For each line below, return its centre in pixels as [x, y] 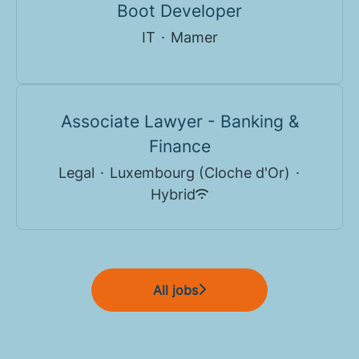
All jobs [175, 290]
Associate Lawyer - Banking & [179, 121]
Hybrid [173, 194]
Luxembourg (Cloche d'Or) [200, 172]
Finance [179, 146]
